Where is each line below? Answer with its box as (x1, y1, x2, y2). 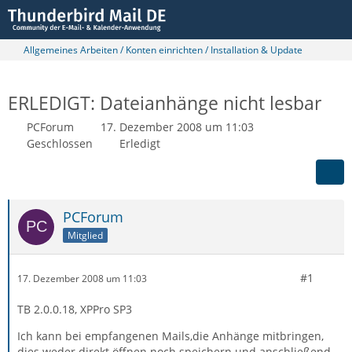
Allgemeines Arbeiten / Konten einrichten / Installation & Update (24, 43, 302, 57)
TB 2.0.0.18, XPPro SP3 (17, 302, 132, 317)
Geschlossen (27, 136, 93, 151)
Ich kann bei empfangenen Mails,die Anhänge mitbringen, (17, 328, 324, 343)
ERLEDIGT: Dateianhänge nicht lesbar (8, 90, 321, 115)
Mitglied (68, 228, 103, 242)
